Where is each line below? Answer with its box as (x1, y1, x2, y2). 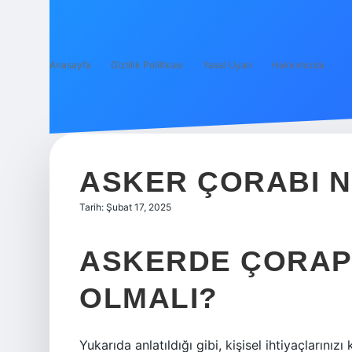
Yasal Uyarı (203, 59, 252, 71)
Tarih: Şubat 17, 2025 (79, 201, 171, 213)
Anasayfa (49, 59, 91, 71)
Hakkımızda (272, 59, 324, 71)
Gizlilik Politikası (111, 59, 183, 71)
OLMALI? (79, 282, 218, 314)
